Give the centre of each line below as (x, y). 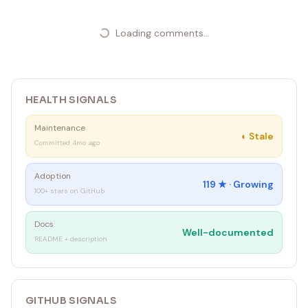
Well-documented (228, 232)
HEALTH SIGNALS (71, 100)
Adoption (53, 176)
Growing (253, 184)
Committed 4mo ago (67, 143)
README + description (71, 239)
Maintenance (60, 128)
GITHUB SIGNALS (71, 300)
